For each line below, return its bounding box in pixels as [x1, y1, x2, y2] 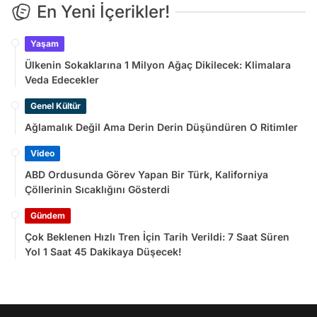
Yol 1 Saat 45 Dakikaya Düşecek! [25, 246, 182, 258]
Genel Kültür [30, 100, 81, 112]
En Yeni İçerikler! [37, 1, 170, 23]
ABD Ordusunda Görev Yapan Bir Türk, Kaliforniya [25, 168, 268, 181]
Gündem [30, 210, 65, 221]
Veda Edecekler [25, 74, 99, 86]
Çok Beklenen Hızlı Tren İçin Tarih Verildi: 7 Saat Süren [25, 231, 289, 243]
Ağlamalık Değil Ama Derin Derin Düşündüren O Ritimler [25, 121, 298, 134]
